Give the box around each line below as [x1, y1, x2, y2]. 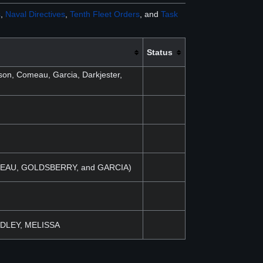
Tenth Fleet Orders [70, 9, 140, 19]
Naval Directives [5, 9, 65, 19]
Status [146, 48, 173, 57]
